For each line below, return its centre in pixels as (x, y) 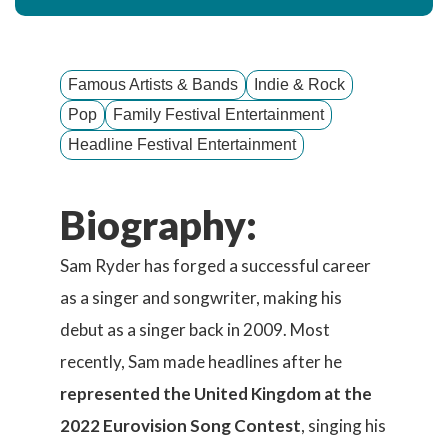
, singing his (343, 425)
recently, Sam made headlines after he (201, 361)
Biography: (158, 225)
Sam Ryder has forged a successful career (215, 265)
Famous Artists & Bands (153, 84)
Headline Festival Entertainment (182, 144)
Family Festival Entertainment (218, 114)
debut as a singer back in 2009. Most (195, 329)
